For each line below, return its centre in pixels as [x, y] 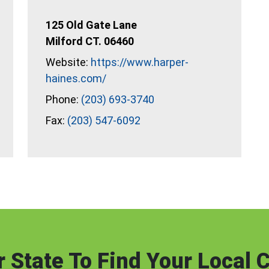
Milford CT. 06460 [90, 41]
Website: [68, 62]
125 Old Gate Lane [91, 25]
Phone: [63, 99]
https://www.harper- [140, 62]
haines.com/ [76, 78]
